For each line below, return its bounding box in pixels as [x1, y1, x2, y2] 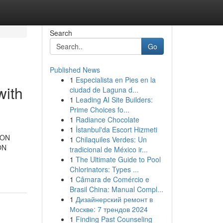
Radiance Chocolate [75, 114, 139, 124]
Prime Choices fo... [69, 105, 129, 114]
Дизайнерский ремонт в [75, 194, 153, 204]
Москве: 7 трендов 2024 [69, 204, 148, 214]
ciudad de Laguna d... [69, 85, 138, 95]
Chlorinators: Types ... [69, 164, 139, 174]
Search [49, 28, 72, 38]
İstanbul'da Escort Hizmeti [75, 124, 157, 134]
